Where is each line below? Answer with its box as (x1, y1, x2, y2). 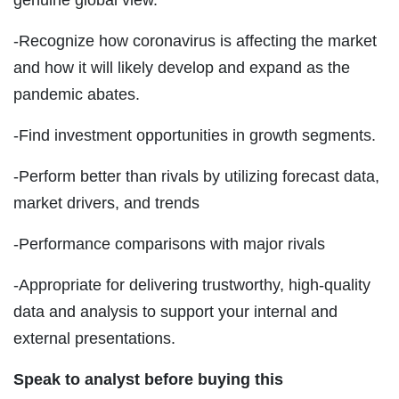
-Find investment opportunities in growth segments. (13, 126, 376, 144)
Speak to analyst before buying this (13, 370, 283, 388)
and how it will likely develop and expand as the (13, 58, 350, 77)
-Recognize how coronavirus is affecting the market (13, 31, 377, 50)
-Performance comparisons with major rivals (13, 234, 325, 253)
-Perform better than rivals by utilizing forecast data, (13, 167, 379, 185)
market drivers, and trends (13, 193, 199, 212)
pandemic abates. (13, 85, 140, 103)
